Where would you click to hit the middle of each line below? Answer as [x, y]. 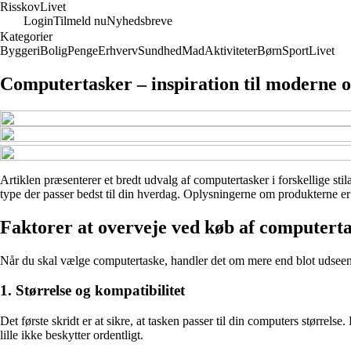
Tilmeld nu [80, 21]
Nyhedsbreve [139, 21]
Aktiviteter [231, 51]
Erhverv [118, 51]
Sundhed [160, 51]
